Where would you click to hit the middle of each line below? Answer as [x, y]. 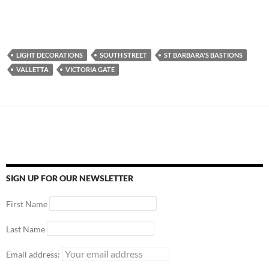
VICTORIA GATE [90, 70]
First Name [27, 204]
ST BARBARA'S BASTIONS [203, 55]
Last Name [26, 229]
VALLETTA [32, 70]
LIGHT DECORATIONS [50, 55]
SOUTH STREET [123, 55]
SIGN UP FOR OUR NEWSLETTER [70, 178]
